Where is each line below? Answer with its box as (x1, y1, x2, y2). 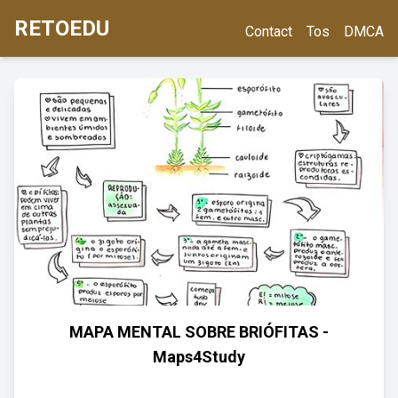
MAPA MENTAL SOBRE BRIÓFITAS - (69, 322, 329, 341)
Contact (245, 23, 292, 40)
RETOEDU (14, 16, 109, 41)
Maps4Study (153, 347, 245, 366)
